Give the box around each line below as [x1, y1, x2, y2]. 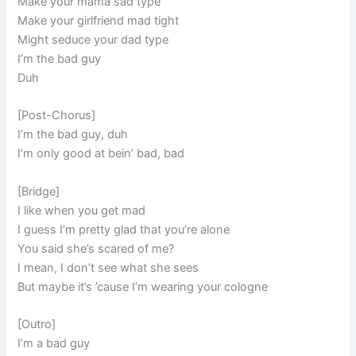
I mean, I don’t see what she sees [17, 260, 199, 275]
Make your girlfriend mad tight [17, 14, 180, 29]
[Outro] [17, 317, 56, 332]
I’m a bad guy [17, 336, 91, 351]
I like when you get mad [17, 203, 146, 218]
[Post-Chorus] [17, 108, 96, 123]
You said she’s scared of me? [17, 241, 175, 256]
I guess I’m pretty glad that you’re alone [17, 222, 230, 237]
